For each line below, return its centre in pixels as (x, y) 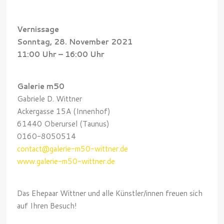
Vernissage (38, 29)
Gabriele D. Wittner (50, 99)
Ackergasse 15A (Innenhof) (64, 111)
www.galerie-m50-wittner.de (66, 161)
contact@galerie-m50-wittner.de (73, 149)
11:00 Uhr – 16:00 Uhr (61, 54)
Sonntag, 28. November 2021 (75, 42)
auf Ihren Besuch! (47, 206)
